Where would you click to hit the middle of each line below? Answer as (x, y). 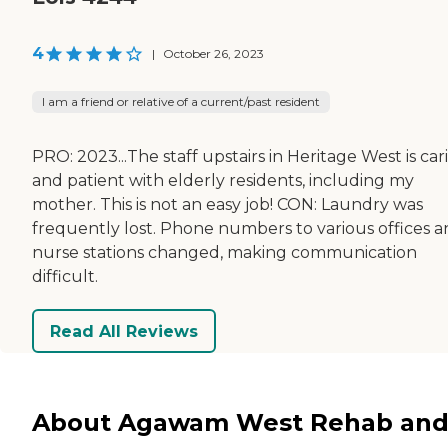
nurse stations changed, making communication (224, 253)
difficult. (65, 277)
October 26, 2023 (213, 54)
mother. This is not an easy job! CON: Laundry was (227, 205)
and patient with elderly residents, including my (223, 181)
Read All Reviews (124, 331)
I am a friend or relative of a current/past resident (181, 102)
